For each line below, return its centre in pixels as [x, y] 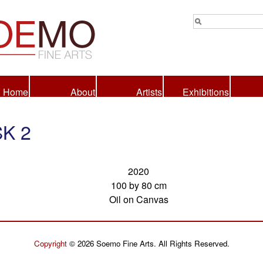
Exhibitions [206, 92]
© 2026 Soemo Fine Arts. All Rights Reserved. [148, 243]
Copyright [50, 243]
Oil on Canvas [139, 199]
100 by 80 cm [139, 185]
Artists [149, 92]
